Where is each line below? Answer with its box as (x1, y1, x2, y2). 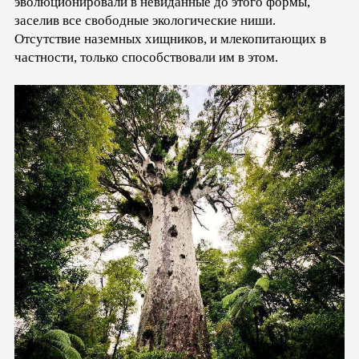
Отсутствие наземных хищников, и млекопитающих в (14, 31, 326, 47)
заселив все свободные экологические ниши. (14, 13, 276, 29)
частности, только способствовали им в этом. (14, 50, 278, 66)
